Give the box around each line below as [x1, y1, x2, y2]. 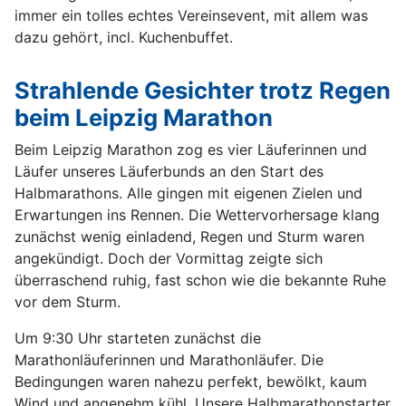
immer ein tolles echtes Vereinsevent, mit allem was [14, 5, 368, 24]
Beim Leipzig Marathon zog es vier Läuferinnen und [14, 140, 367, 159]
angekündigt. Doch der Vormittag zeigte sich [14, 248, 323, 267]
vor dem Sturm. [14, 292, 121, 311]
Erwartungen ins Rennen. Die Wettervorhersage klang [14, 205, 380, 224]
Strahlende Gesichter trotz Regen [14, 75, 391, 104]
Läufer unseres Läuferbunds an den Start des [14, 161, 324, 180]
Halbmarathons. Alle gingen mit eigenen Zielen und [14, 183, 362, 202]
